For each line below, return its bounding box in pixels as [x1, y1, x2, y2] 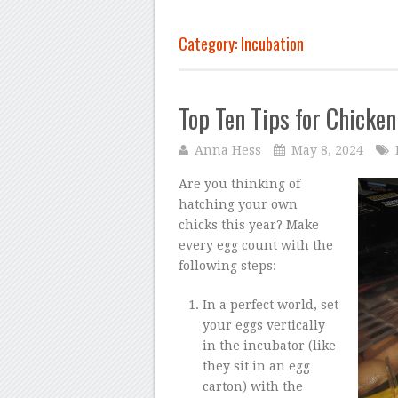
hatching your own [179, 196, 298, 211]
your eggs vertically [202, 317, 325, 332]
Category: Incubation [179, 32, 304, 56]
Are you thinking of [179, 176, 300, 191]
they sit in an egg [202, 358, 310, 373]
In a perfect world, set [202, 297, 338, 312]
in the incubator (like [202, 338, 336, 353]
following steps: [179, 258, 276, 273]
